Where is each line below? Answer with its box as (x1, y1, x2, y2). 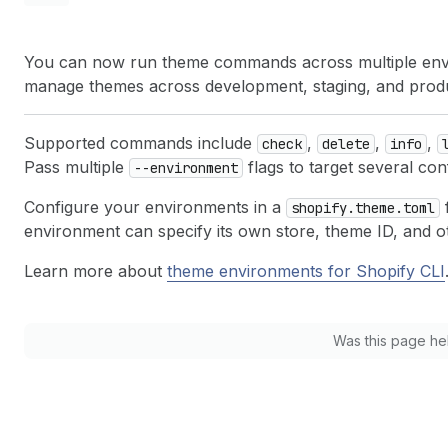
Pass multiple (24, 157, 129, 177)
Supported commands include (24, 133, 257, 153)
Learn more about (24, 261, 167, 281)
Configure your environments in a (24, 197, 286, 217)
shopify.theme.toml (291, 199, 435, 217)
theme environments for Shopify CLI (167, 261, 445, 281)
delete (322, 135, 370, 153)
